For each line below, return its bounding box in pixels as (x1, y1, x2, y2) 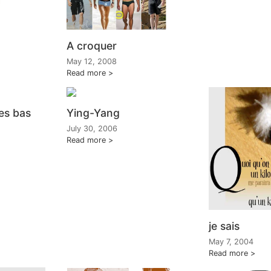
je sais (209, 219, 240, 232)
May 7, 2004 (209, 237, 253, 246)
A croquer (67, 39, 117, 53)
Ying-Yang (67, 106, 120, 120)
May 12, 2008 (67, 57, 117, 67)
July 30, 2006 (67, 124, 117, 134)
